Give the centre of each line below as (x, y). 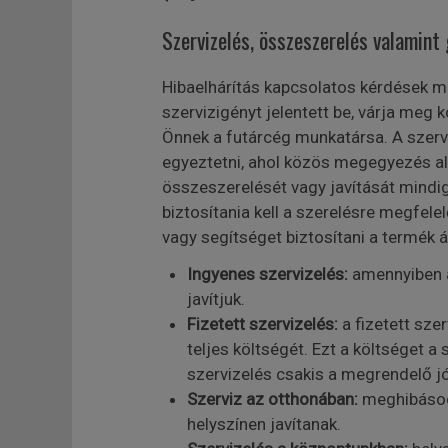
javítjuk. (215, 299)
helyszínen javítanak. (263, 424)
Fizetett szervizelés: (262, 324)
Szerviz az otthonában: (272, 399)
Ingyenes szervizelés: (267, 274)
